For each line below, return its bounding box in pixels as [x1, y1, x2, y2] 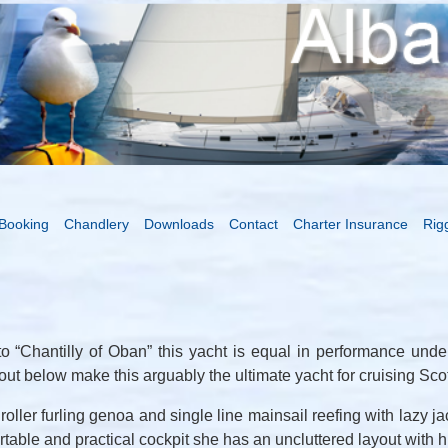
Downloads [144, 216, 214, 232]
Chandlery [64, 216, 129, 232]
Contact [229, 216, 278, 232]
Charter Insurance [293, 216, 408, 232]
